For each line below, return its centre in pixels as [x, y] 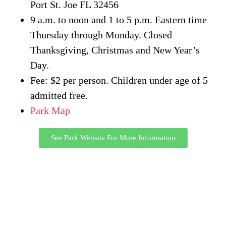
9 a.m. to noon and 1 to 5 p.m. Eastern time [119, 19]
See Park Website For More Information [113, 137]
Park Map [50, 110]
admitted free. [59, 95]
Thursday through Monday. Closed [101, 35]
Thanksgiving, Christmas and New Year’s [115, 50]
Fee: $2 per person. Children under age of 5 [119, 80]
